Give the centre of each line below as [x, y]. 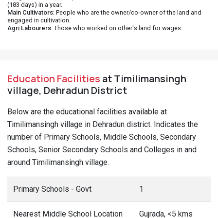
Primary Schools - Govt [52, 189]
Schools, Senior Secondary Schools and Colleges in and [102, 150]
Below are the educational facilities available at [87, 112]
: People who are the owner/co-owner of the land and [127, 12]
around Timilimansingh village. [58, 162]
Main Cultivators [30, 12]
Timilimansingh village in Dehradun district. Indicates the [103, 124]
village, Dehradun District [67, 90]
